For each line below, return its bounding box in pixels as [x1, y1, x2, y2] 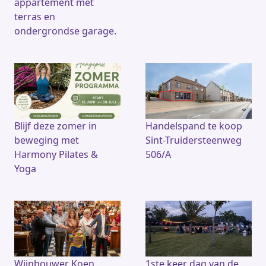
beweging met [14, 133, 79, 147]
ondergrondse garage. [14, 24, 116, 37]
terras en [14, 9, 55, 23]
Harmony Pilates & [14, 147, 98, 161]
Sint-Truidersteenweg [145, 133, 242, 147]
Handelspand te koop [145, 119, 242, 132]
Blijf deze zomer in [14, 119, 97, 132]
